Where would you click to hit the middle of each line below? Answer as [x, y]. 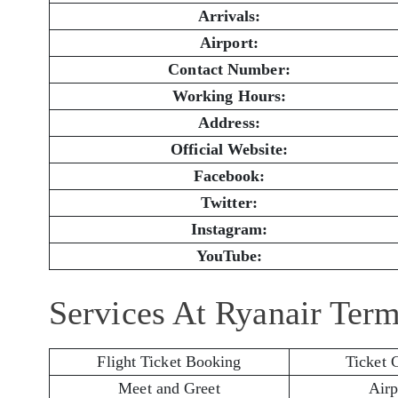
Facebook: [229, 176]
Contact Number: [229, 70]
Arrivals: [229, 16]
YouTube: [229, 256]
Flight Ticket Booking [169, 361]
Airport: [229, 43]
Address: [229, 123]
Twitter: [229, 203]
